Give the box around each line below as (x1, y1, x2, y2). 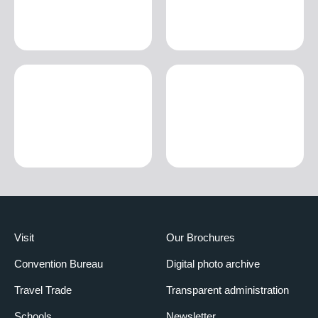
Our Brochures (166, 231, 235, 244)
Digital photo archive (166, 258, 260, 270)
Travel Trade (14, 284, 72, 297)
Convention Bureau (14, 258, 103, 270)
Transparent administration (166, 284, 289, 297)
